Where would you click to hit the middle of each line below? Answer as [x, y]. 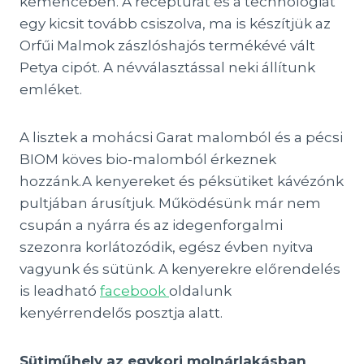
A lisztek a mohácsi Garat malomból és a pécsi [181, 137]
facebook [134, 291]
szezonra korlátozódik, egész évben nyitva [167, 247]
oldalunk [200, 291]
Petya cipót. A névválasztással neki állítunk [167, 67]
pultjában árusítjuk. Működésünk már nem [170, 203]
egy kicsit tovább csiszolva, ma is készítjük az [175, 24]
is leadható [60, 291]
